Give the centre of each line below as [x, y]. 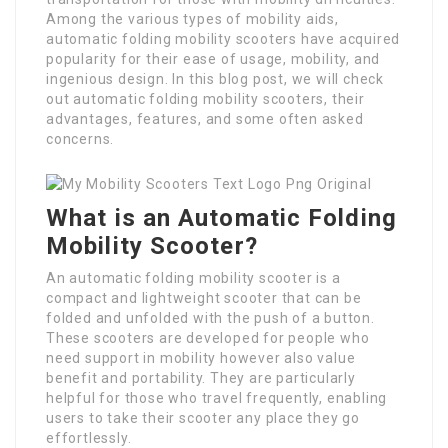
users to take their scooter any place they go [203, 418]
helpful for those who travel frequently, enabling [217, 398]
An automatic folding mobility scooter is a [193, 278]
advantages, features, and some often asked [205, 119]
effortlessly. [89, 438]
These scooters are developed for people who [208, 338]
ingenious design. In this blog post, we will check [215, 79]
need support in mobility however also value [201, 358]
